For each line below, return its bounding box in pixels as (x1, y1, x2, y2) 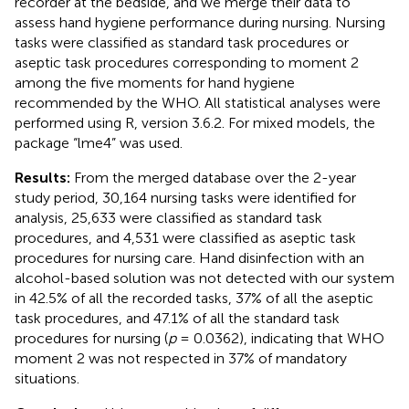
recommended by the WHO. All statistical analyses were (15, 93, 381, 111)
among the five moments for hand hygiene (15, 73, 295, 91)
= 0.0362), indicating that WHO (176, 329, 384, 347)
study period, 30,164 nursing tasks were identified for (15, 188, 356, 206)
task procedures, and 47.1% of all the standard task (15, 309, 340, 327)
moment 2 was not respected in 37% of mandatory (15, 349, 347, 367)
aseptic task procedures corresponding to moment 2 (15, 53, 359, 71)
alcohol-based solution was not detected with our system (15, 268, 394, 287)
